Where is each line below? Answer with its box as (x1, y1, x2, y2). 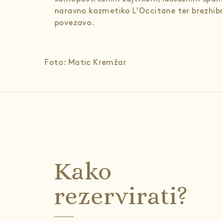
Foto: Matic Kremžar (43, 59, 126, 66)
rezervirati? (54, 182, 188, 210)
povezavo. (55, 19, 95, 27)
